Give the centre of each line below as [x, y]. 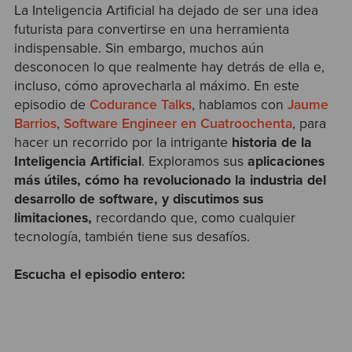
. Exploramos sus [194, 162]
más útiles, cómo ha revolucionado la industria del [170, 181]
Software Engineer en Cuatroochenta [178, 124]
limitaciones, [53, 218]
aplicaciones [286, 162]
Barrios [35, 124]
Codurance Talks [140, 105]
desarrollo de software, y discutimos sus [138, 200]
